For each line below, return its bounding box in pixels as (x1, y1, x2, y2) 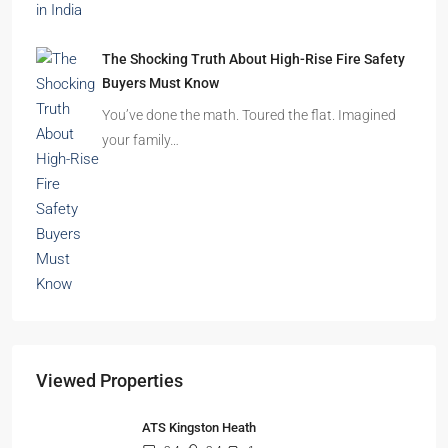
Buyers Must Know (101, 75, 219, 91)
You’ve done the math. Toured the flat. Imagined (101, 107, 396, 123)
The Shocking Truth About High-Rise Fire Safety (101, 51, 405, 67)
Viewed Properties (36, 370, 183, 391)
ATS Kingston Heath (142, 420, 256, 435)
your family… (101, 132, 179, 148)
